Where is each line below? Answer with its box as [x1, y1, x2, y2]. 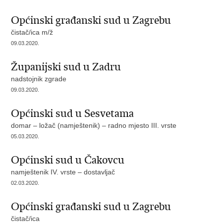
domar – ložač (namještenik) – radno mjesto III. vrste [11, 121, 177, 129]
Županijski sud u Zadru [11, 60, 121, 73]
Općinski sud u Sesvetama [11, 107, 134, 120]
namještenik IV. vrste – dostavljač [11, 168, 115, 176]
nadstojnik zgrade [11, 75, 67, 83]
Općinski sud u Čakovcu [11, 154, 125, 166]
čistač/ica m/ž [11, 28, 54, 36]
